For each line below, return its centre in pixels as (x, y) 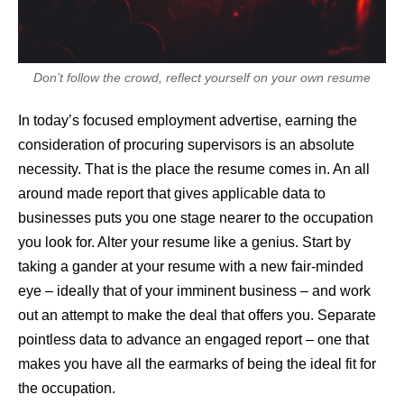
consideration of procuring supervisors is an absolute (186, 144)
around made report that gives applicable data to (172, 193)
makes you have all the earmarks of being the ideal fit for (197, 363)
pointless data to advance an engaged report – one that (193, 339)
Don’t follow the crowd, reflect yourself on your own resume (202, 78)
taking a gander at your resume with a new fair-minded (191, 266)
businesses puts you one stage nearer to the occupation (196, 217)
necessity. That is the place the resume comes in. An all (194, 169)
